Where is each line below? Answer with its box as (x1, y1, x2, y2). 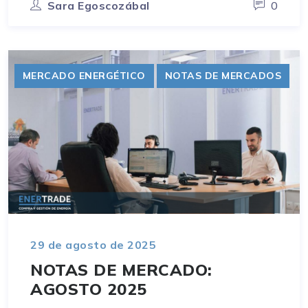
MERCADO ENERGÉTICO (22, 69, 146, 82)
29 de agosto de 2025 (30, 238, 156, 252)
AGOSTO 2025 (30, 278, 147, 300)
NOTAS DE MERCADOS (164, 69, 281, 82)
